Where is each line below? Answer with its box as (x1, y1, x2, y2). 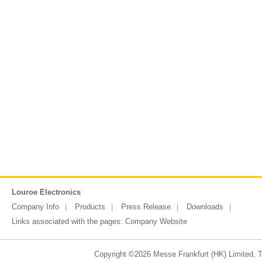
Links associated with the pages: (12, 217, 125, 226)
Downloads (187, 202, 223, 211)
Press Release (121, 202, 171, 211)
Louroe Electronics (12, 188, 81, 196)
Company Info (12, 202, 59, 211)
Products (75, 202, 105, 211)
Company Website (125, 217, 187, 226)
